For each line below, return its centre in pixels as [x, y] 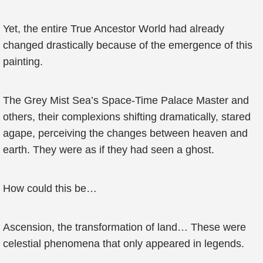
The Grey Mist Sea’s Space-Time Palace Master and [126, 100]
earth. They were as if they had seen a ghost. [109, 150]
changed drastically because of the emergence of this [128, 45]
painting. [23, 62]
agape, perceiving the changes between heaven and [125, 133]
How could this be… [50, 188]
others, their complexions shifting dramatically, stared [127, 117]
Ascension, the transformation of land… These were [124, 227]
